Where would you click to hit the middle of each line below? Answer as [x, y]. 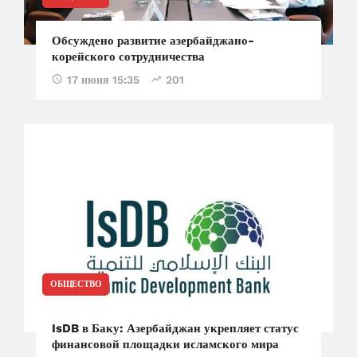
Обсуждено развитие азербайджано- [153, 40]
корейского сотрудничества [128, 56]
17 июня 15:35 [103, 79]
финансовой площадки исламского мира [165, 344]
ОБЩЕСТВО [76, 284]
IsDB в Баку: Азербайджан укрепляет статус [175, 328]
